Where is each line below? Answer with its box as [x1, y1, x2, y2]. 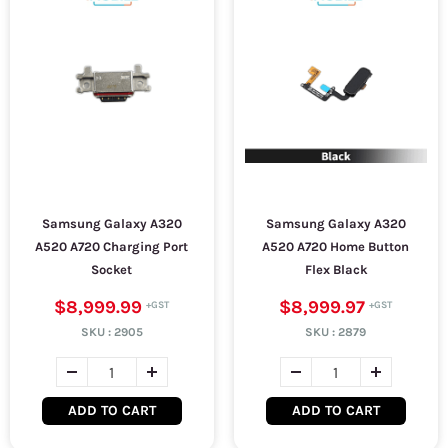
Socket [91, 262, 133, 277]
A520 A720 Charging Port [35, 239, 189, 254]
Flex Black [304, 262, 367, 277]
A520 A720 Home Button [262, 239, 410, 254]
